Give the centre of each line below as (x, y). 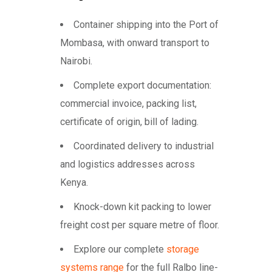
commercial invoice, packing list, (128, 104)
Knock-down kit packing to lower (142, 207)
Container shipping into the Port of (146, 25)
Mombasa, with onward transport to (135, 43)
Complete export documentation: (142, 86)
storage (183, 250)
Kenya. (74, 183)
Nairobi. (76, 61)
